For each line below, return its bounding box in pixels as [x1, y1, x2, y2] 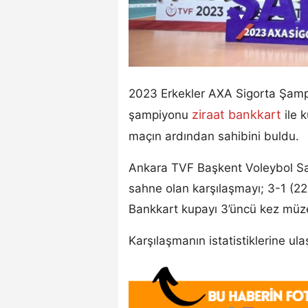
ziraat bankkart [188, 107, 285, 122]
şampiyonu [129, 107, 188, 122]
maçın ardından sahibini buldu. [129, 129, 299, 143]
